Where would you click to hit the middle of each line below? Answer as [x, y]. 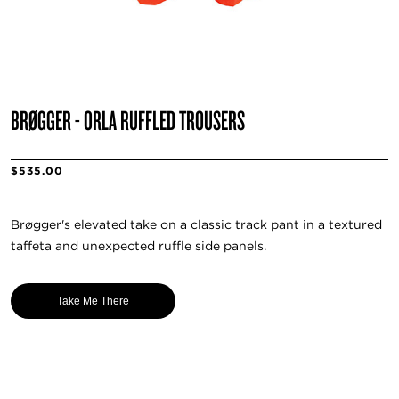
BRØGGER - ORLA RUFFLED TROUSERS [128, 119]
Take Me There [93, 301]
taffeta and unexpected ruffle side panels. [138, 246]
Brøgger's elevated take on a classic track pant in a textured [196, 225]
